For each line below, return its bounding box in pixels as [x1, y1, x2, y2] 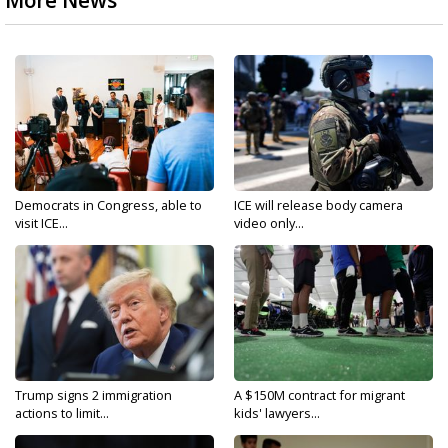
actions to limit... [15, 404, 109, 422]
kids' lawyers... [234, 404, 320, 422]
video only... [234, 214, 304, 232]
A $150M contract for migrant [234, 386, 405, 404]
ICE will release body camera [234, 196, 403, 214]
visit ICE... [15, 214, 68, 232]
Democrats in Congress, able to [15, 196, 202, 214]
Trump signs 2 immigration [15, 386, 172, 404]
